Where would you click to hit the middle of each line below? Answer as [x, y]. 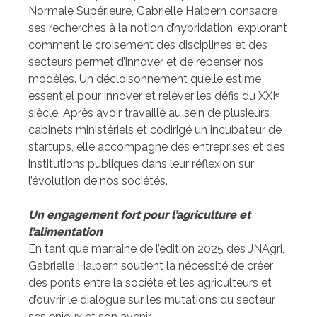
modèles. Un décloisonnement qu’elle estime [145, 79]
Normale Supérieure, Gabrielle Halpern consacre [153, 11]
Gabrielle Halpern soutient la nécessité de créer [151, 266]
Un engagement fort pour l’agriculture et [139, 215]
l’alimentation [65, 232]
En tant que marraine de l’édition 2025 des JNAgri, [156, 249]
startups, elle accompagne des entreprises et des [157, 147]
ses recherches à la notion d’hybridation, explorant [158, 28]
